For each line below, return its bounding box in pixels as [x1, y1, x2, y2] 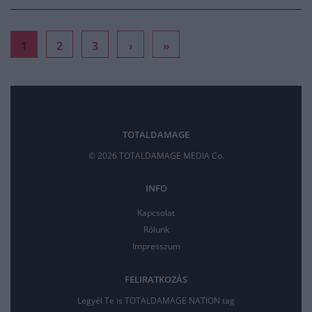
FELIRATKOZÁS [125, 273, 187, 286]
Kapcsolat [137, 207, 175, 219]
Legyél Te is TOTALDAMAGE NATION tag [77, 295, 235, 306]
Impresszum [132, 240, 180, 252]
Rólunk [143, 224, 169, 235]
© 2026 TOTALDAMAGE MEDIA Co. [88, 150, 224, 162]
